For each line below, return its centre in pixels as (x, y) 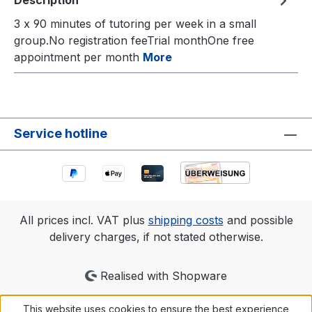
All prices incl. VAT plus (84, 220)
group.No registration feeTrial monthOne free (134, 40)
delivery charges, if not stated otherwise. (156, 237)
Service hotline (61, 133)
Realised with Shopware (162, 276)
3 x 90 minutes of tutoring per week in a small (135, 24)
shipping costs (186, 220)
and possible (258, 220)
